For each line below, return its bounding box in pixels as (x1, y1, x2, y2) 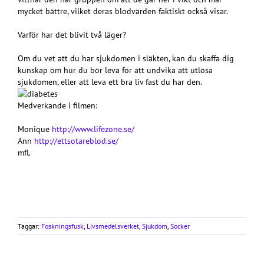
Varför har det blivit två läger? (18, 29, 126, 41)
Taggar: (18, 222, 41, 231)
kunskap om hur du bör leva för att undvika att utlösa (18, 65, 213, 76)
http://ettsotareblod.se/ (34, 136, 118, 147)
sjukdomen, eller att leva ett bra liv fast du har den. (18, 77, 202, 88)
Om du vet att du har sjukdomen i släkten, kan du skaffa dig (18, 53, 234, 64)
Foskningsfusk (41, 222, 84, 231)
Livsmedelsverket (87, 222, 139, 231)
